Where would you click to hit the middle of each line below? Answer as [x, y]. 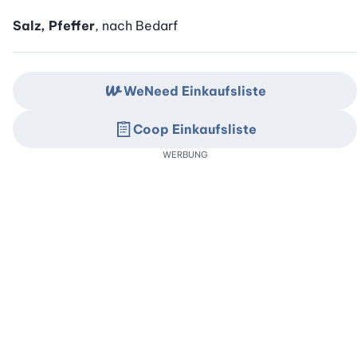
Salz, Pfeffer [54, 26]
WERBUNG [185, 155]
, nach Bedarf [136, 26]
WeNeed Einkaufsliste [194, 91]
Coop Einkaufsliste [194, 129]
